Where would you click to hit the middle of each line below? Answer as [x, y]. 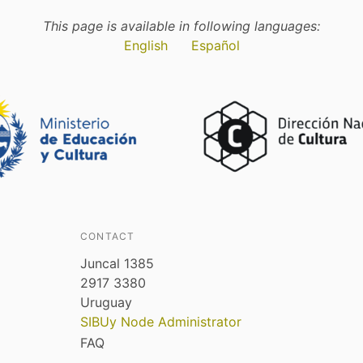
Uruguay [106, 302]
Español [215, 45]
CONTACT [108, 236]
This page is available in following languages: [181, 26]
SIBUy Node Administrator [161, 321]
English [145, 45]
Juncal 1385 [117, 263]
